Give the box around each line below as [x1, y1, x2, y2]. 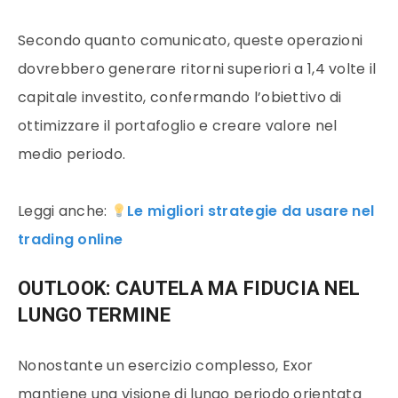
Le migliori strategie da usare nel [127, 201, 375, 222]
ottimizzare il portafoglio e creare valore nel [18, 115, 338, 137]
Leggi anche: [18, 201, 111, 222]
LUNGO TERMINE [18, 304, 171, 327]
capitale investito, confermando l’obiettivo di [18, 87, 342, 108]
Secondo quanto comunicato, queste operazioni [18, 30, 363, 52]
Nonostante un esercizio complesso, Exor [18, 355, 314, 377]
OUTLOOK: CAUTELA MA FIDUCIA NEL [18, 277, 361, 300]
